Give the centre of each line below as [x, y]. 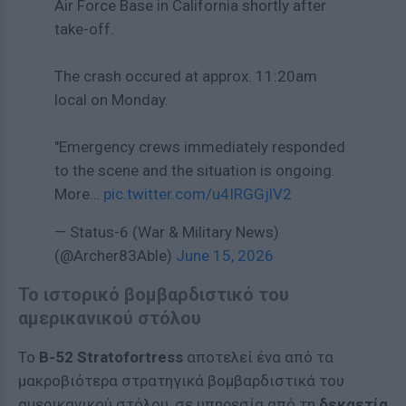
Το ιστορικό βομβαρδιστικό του [154, 295]
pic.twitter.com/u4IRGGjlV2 [198, 194]
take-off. [84, 29]
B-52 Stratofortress [111, 357]
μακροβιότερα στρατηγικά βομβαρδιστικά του [181, 381]
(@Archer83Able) [115, 256]
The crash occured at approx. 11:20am [186, 76]
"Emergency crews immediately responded [200, 147]
